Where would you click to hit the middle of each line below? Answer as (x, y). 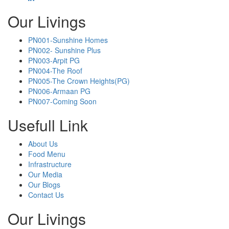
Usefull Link (48, 125)
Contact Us (46, 195)
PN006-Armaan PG (59, 91)
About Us (43, 144)
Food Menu (47, 154)
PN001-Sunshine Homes (68, 40)
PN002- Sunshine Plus (64, 50)
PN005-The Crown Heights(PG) (79, 81)
